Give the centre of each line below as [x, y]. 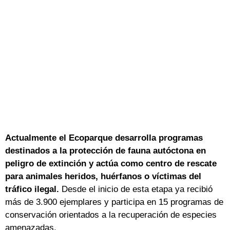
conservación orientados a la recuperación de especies [111, 215]
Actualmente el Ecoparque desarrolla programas [104, 138]
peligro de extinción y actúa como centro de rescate [111, 163]
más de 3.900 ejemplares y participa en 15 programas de [114, 202]
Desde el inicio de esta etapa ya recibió [137, 189]
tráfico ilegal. [33, 189]
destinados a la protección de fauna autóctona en [106, 150]
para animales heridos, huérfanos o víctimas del [103, 176]
